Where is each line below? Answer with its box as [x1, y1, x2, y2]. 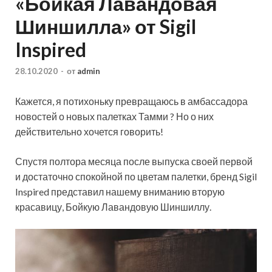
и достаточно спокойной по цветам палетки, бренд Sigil [15, 171, 257, 183]
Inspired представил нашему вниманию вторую [15, 186, 225, 198]
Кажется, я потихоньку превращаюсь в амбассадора [15, 95, 248, 107]
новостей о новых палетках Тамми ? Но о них [15, 110, 214, 123]
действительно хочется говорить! [15, 126, 163, 138]
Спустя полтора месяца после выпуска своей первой [15, 155, 253, 168]
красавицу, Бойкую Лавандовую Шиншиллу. [15, 201, 211, 213]
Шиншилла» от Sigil [15, 14, 196, 38]
